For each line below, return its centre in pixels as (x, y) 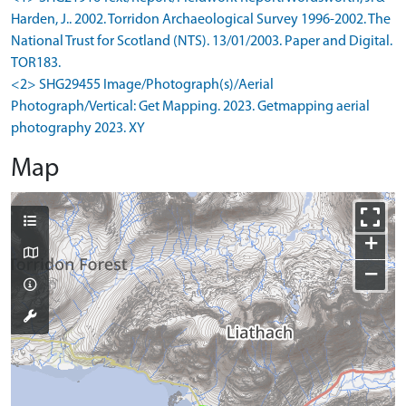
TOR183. (36, 63)
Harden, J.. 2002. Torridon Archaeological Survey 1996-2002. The (201, 19)
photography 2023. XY (78, 128)
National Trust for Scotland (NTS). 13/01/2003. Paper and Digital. (202, 41)
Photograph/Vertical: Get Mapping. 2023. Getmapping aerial (190, 106)
